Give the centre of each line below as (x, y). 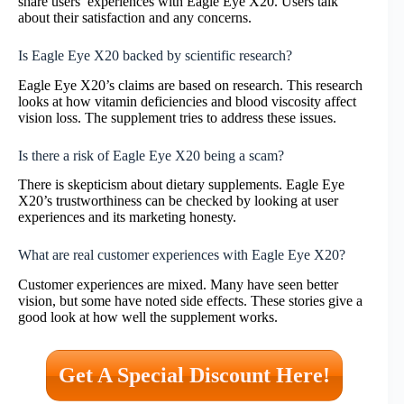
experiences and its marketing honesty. (127, 217)
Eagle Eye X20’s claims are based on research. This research (190, 85)
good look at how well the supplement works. (148, 317)
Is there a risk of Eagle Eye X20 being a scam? (151, 155)
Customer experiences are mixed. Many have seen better (178, 285)
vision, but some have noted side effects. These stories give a (190, 301)
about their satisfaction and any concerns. (135, 17)
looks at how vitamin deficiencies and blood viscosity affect (187, 101)
